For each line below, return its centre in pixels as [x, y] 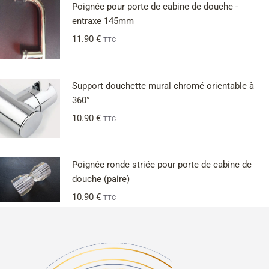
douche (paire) [101, 179]
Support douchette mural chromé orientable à [163, 86]
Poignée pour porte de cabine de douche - [155, 7]
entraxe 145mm [103, 21]
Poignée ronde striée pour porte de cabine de [162, 165]
